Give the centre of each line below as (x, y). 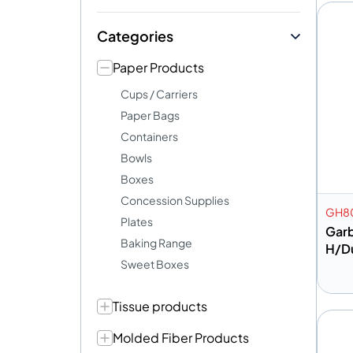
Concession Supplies (175, 200)
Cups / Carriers (159, 94)
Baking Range (156, 243)
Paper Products (158, 67)
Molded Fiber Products (181, 338)
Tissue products (160, 306)
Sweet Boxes (155, 264)
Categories (135, 36)
